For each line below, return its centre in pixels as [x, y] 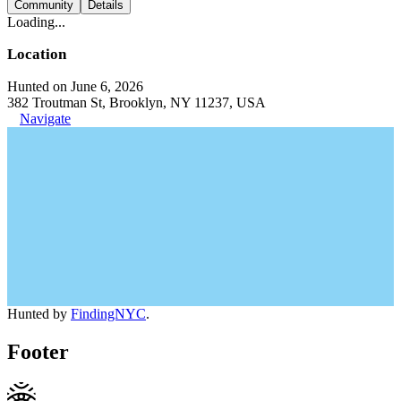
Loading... [36, 22]
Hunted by [39, 314]
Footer [38, 351]
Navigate [45, 119]
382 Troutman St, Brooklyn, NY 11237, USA [137, 102]
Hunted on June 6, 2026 [75, 86]
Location [37, 54]
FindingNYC [108, 314]
